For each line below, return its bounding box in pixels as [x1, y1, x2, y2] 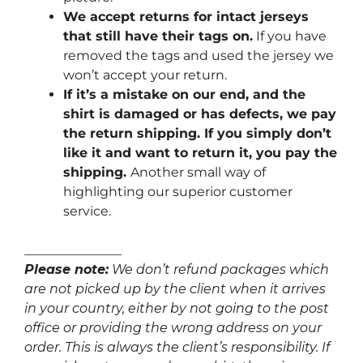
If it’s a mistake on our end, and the [63, 87, 305, 103]
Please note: [24, 262, 109, 278]
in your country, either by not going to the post [24, 301, 329, 317]
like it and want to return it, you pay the [63, 145, 337, 161]
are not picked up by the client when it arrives [24, 281, 326, 297]
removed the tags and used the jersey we [63, 48, 334, 64]
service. [63, 203, 111, 220]
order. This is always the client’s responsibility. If [24, 340, 330, 356]
